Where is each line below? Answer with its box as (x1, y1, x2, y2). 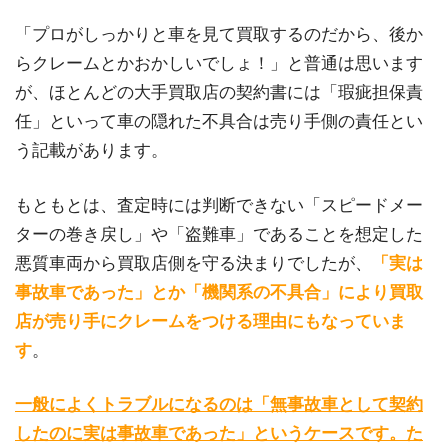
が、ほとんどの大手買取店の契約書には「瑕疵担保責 (15, 83, 423, 103)
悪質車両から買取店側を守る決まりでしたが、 (15, 253, 372, 273)
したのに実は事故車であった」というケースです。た (15, 424, 423, 444)
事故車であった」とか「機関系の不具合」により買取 (15, 282, 423, 302)
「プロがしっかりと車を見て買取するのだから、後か (15, 25, 423, 45)
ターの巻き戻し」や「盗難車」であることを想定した (15, 224, 423, 244)
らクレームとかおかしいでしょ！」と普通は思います (15, 54, 423, 74)
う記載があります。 (15, 141, 168, 161)
